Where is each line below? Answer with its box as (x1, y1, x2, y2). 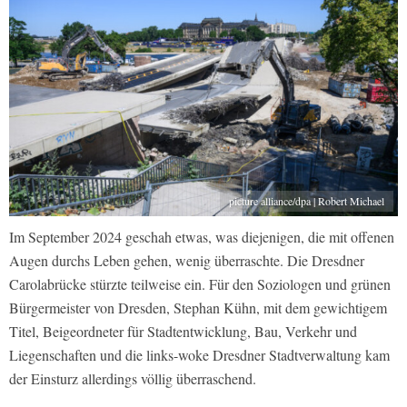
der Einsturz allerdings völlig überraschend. (9, 368, 256, 388)
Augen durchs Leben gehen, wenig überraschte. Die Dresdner (9, 250, 364, 270)
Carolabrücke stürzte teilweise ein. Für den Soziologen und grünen (9, 273, 391, 293)
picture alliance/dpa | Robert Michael (229, 193, 384, 208)
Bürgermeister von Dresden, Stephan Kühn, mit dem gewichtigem (9, 297, 387, 317)
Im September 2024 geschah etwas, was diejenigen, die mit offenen (9, 226, 394, 246)
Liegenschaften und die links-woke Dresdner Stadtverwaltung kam (9, 344, 390, 364)
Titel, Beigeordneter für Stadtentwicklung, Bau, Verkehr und (9, 321, 357, 341)
